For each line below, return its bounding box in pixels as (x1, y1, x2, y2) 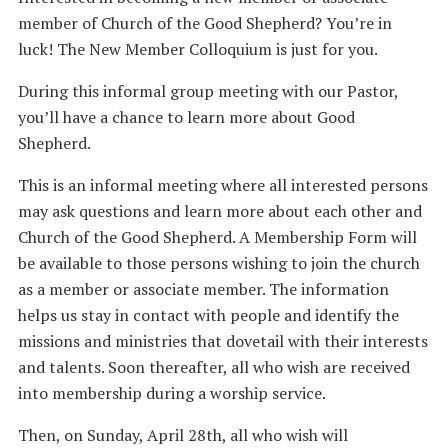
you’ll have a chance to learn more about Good (17, 106, 355, 128)
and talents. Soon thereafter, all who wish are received (17, 356, 410, 378)
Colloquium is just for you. (188, 38, 378, 60)
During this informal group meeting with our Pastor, (17, 80, 398, 102)
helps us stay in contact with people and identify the (17, 304, 399, 326)
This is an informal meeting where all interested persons (17, 174, 428, 196)
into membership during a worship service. (17, 382, 326, 404)
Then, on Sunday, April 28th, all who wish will (17, 424, 348, 446)
